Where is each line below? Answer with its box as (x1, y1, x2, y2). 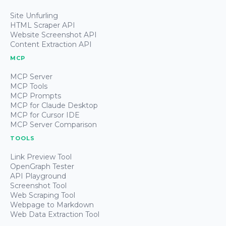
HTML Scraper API (10, 20, 75, 30)
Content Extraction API (10, 39, 92, 49)
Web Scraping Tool (10, 190, 75, 200)
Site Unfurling (10, 11, 58, 20)
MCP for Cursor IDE (10, 110, 80, 120)
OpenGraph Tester (10, 161, 74, 171)
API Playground (10, 171, 66, 181)
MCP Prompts (10, 91, 61, 100)
